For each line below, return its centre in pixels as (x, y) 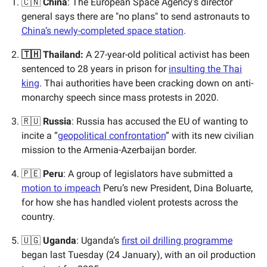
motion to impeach (61, 188)
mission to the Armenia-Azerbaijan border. (109, 150)
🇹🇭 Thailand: (54, 54)
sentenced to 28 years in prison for (95, 69)
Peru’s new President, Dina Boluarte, (177, 188)
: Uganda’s (99, 240)
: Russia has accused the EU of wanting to (160, 121)
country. (38, 216)
